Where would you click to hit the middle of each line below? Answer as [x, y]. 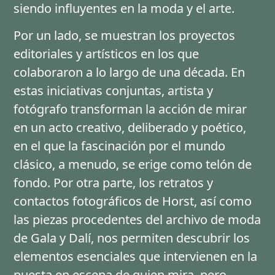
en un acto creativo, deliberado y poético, [130, 127]
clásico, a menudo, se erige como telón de [133, 164]
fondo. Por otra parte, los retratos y [114, 182]
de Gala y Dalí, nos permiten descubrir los [132, 238]
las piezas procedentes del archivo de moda [137, 219]
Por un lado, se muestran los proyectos [125, 35]
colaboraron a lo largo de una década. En [130, 72]
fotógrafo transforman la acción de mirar [130, 109]
